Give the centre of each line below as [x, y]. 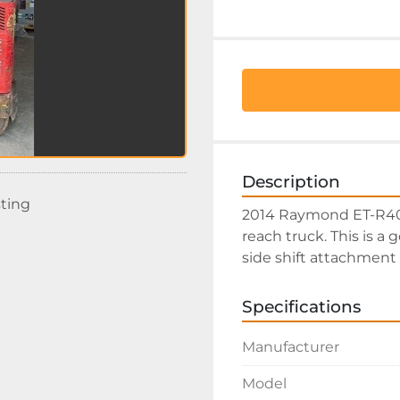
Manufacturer [291, 347]
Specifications [301, 307]
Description [291, 182]
